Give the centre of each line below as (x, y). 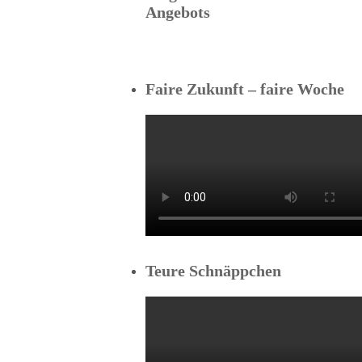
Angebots (178, 12)
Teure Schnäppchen (213, 271)
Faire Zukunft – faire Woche (245, 89)
